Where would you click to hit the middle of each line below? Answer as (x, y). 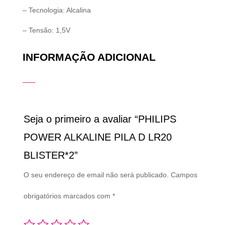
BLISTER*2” (50, 155)
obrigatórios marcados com (68, 196)
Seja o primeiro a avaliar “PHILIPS (100, 119)
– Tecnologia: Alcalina (57, 10)
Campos (184, 175)
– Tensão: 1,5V (46, 30)
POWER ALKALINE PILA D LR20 (97, 137)
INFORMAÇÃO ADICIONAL (89, 57)
